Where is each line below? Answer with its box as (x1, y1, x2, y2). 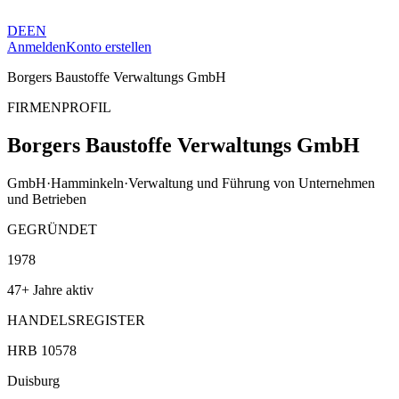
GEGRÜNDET (7, 221, 97, 237)
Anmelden (7, 39, 66, 54)
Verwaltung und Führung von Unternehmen (128, 175, 375, 191)
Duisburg (7, 372, 60, 388)
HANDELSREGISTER (7, 312, 145, 328)
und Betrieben (7, 191, 86, 207)
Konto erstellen (66, 39, 151, 54)
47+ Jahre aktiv (7, 281, 94, 297)
